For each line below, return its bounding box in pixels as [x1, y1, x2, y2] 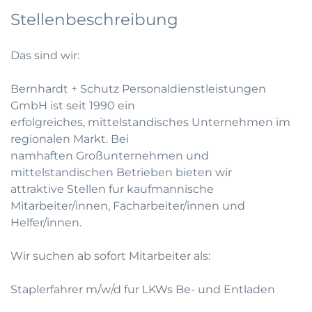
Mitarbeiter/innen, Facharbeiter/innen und [10, 199, 245, 212]
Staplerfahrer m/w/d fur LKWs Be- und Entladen [10, 283, 275, 296]
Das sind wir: [10, 49, 79, 62]
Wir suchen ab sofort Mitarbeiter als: [10, 249, 210, 263]
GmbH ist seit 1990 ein [10, 99, 135, 112]
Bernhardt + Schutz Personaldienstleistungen [10, 82, 266, 95]
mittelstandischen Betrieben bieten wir [10, 166, 232, 179]
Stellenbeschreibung [10, 10, 178, 29]
